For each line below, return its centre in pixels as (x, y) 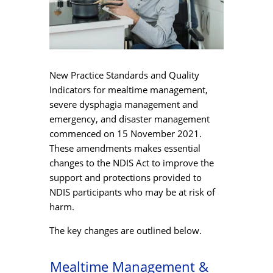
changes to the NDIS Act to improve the (131, 163)
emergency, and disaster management (129, 119)
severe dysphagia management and (123, 105)
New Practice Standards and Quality (124, 75)
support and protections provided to (125, 178)
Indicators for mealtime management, (128, 90)
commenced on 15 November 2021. (125, 134)
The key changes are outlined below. (125, 231)
